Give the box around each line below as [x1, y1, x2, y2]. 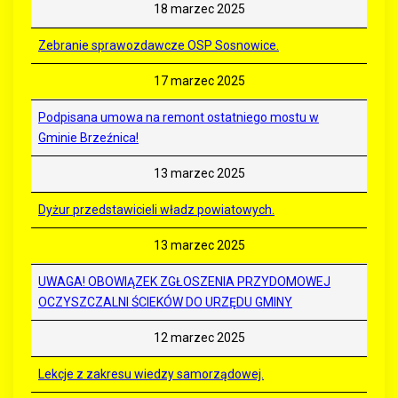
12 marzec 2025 [153, 330, 245, 346]
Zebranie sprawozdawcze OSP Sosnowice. [38, 38, 279, 53]
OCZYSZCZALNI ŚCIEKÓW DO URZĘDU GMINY [38, 295, 292, 310]
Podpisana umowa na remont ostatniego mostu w [38, 110, 319, 125]
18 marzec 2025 [153, 2, 245, 17]
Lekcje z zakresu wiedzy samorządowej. [38, 367, 264, 382]
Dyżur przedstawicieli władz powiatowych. [38, 203, 275, 218]
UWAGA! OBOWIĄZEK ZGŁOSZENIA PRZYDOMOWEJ [38, 275, 330, 290]
